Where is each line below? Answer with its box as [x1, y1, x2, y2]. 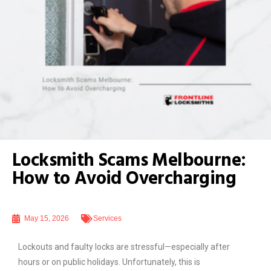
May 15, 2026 [24, 214, 69, 223]
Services [93, 214, 122, 223]
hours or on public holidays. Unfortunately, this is [18, 257, 200, 267]
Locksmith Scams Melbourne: [12, 146, 246, 175]
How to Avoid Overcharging [12, 165, 236, 194]
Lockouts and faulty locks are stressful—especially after [18, 242, 230, 252]
